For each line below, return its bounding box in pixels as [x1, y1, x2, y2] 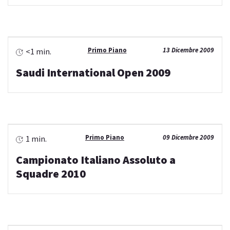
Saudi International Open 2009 [16, 65, 170, 80]
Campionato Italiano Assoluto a [16, 152, 176, 167]
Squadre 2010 [16, 166, 86, 181]
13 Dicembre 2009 [163, 46, 214, 55]
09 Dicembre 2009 [163, 133, 214, 142]
